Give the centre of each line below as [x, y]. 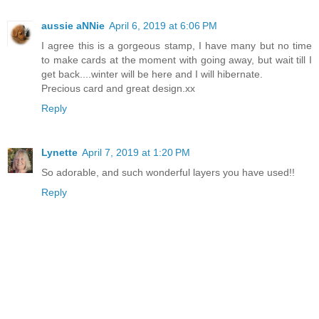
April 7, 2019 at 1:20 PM [136, 153]
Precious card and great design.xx [118, 89]
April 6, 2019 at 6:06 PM [163, 26]
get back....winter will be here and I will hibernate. [152, 74]
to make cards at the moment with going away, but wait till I [177, 60]
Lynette [59, 153]
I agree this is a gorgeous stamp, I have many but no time [177, 46]
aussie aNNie [73, 26]
